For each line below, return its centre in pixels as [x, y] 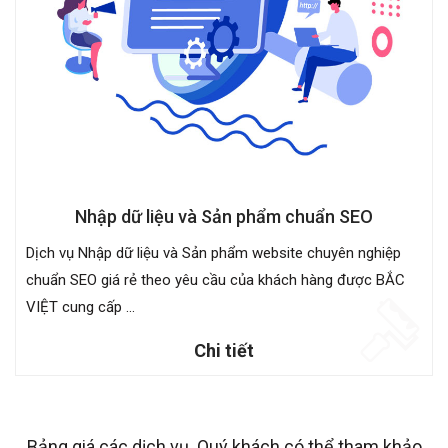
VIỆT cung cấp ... [80, 306]
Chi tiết [224, 350]
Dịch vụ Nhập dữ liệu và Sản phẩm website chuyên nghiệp [213, 252]
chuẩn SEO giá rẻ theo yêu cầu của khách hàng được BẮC [215, 279]
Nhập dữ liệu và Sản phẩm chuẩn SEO [224, 216]
